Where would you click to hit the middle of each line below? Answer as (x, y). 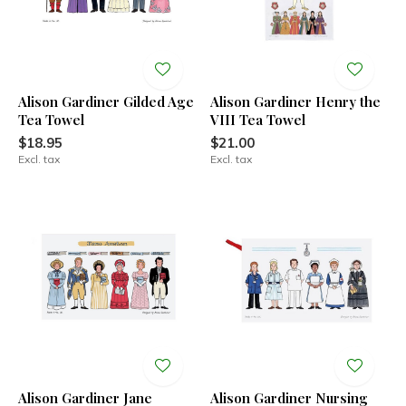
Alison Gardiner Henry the (295, 101)
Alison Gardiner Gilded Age (106, 101)
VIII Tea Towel (257, 119)
